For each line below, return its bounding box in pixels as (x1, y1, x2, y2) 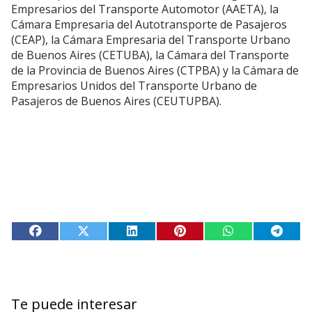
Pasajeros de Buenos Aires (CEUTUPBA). (11, 93, 221, 109)
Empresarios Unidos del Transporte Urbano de (11, 78, 257, 93)
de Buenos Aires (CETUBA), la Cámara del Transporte (11, 47, 289, 63)
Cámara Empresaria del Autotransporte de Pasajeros (11, 17, 287, 32)
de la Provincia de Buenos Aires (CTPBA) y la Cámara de (11, 63, 299, 78)
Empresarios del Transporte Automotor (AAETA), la (11, 1, 279, 17)
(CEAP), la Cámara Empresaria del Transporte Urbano (11, 32, 290, 47)
